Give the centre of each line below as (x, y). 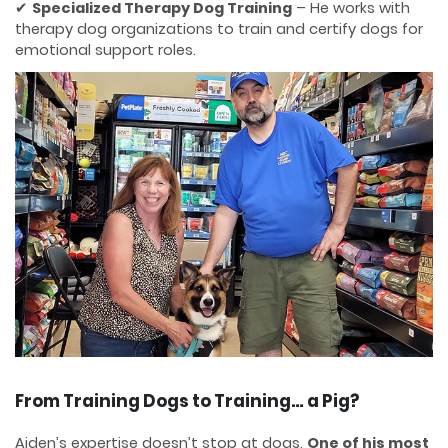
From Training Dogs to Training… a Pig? (187, 400)
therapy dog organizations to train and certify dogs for (219, 29)
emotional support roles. (105, 50)
